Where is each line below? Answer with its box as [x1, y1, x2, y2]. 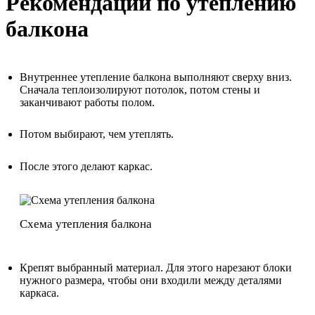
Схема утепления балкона [20, 217, 152, 231]
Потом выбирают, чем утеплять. [20, 128, 174, 141]
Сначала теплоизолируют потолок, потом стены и [20, 83, 260, 96]
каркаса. [20, 287, 59, 300]
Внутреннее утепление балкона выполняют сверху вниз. [20, 70, 292, 83]
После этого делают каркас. [20, 160, 153, 173]
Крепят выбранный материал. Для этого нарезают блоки [20, 262, 292, 274]
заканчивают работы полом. [20, 96, 155, 108]
